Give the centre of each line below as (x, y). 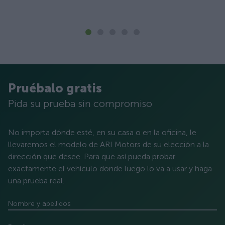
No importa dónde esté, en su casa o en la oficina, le (102, 132)
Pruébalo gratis (55, 88)
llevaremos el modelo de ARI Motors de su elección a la (108, 144)
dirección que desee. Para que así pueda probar (92, 156)
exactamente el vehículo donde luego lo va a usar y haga (110, 168)
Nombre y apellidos (39, 204)
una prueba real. (36, 181)
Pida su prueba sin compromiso (80, 103)
